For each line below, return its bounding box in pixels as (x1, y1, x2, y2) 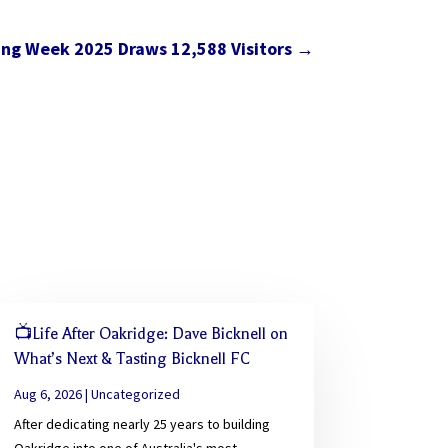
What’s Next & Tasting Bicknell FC (13, 349, 250, 368)
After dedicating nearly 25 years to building (13, 414, 270, 433)
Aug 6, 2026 (13, 384, 82, 403)
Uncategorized (90, 384, 180, 403)
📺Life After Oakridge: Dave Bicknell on (13, 324, 288, 343)
